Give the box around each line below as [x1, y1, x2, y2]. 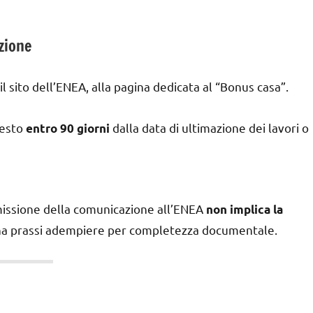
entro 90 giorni [26, 120, 110, 136]
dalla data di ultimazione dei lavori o [110, 119, 309, 135]
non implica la [206, 201, 283, 217]
